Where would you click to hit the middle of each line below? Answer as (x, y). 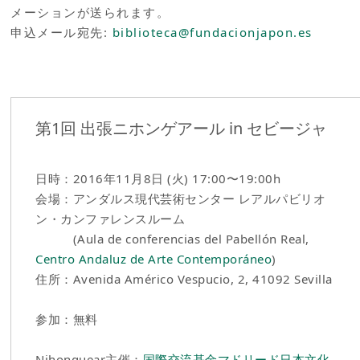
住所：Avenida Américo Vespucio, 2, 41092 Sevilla (184, 279)
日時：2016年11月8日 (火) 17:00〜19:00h (158, 179)
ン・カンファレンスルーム (110, 219)
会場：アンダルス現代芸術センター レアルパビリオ (181, 199)
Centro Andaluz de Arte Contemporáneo (154, 259)
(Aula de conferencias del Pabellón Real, (172, 239)
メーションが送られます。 (90, 12)
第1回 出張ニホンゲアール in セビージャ (182, 128)
